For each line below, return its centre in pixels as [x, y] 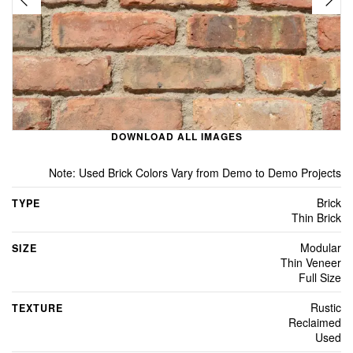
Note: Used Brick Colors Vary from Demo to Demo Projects [195, 172]
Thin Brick [316, 217]
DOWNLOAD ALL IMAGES [176, 136]
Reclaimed [315, 322]
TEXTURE [37, 308]
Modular [321, 247]
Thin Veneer [311, 262]
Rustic [326, 307]
